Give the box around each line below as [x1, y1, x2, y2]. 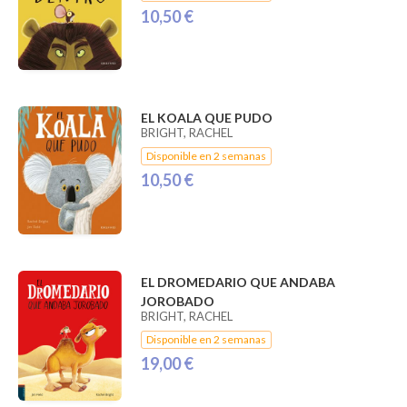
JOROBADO [140, 293, 214, 310]
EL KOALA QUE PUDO [140, 110, 273, 126]
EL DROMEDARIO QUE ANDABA [140, 274, 335, 291]
